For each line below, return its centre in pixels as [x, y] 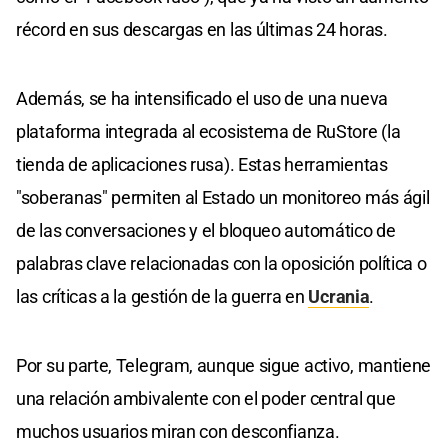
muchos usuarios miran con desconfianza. [178, 431]
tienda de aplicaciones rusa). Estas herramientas [202, 164]
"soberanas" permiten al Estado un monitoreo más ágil [223, 197]
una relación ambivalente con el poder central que [206, 398]
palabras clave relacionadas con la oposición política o [221, 263]
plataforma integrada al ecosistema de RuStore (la [208, 131]
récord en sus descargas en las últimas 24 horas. [202, 29]
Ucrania [339, 296]
